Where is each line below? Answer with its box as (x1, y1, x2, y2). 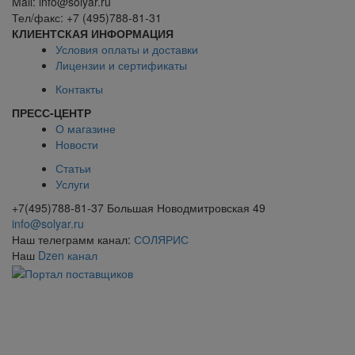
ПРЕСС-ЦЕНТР (12, 105, 91, 121)
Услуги (55, 176, 90, 193)
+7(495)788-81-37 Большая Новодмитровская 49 (12, 200, 265, 216)
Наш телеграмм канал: (12, 231, 134, 248)
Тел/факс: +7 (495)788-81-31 (12, 10, 162, 26)
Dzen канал (38, 247, 97, 264)
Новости (55, 136, 98, 153)
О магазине (55, 120, 116, 137)
